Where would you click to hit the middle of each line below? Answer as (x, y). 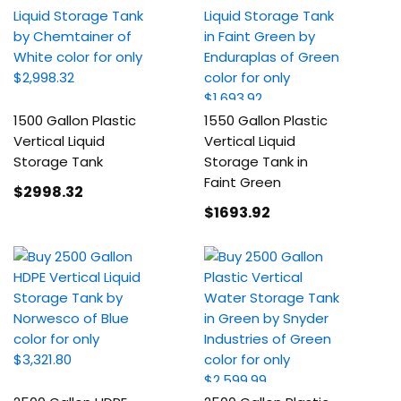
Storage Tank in (256, 162)
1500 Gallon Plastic (75, 120)
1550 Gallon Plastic (266, 120)
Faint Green (243, 182)
